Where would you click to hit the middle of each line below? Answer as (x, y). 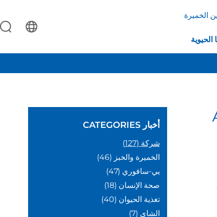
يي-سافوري (141, 171)
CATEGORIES (111, 125)
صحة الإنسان (139, 186)
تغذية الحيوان (139, 200)
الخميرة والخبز (137, 157)
